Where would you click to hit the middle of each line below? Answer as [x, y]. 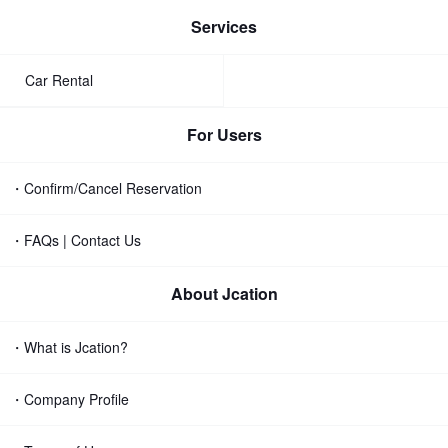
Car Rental [59, 80]
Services [224, 26]
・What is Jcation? [69, 347]
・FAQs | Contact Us [75, 240]
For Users [224, 134]
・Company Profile [69, 399]
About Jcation [224, 293]
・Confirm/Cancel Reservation [106, 188]
